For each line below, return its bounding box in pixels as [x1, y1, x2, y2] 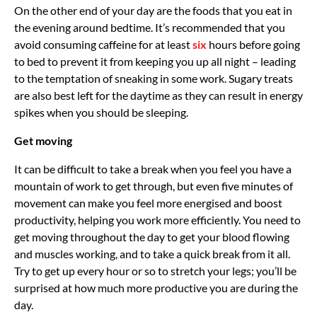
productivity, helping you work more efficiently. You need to [14, 212, 301, 226]
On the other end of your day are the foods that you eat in [14, 3, 292, 17]
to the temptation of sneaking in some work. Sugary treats [14, 71, 293, 85]
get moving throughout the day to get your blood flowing [14, 229, 289, 243]
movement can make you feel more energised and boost [14, 195, 282, 209]
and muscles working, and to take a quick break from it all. [14, 246, 290, 260]
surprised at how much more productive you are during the [14, 280, 298, 294]
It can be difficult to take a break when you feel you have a [14, 161, 292, 175]
